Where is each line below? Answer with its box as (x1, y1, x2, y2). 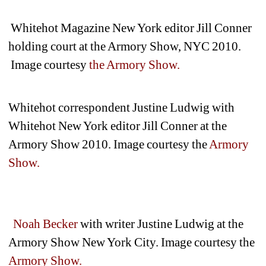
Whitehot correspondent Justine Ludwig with (8, 100, 235, 115)
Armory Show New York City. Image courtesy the (8, 235, 255, 249)
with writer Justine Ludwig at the (78, 216, 244, 231)
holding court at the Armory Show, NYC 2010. (8, 39, 242, 53)
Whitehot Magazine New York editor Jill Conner (8, 20, 252, 35)
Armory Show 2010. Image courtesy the (8, 137, 208, 151)
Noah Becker (13, 216, 78, 231)
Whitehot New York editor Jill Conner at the (8, 118, 227, 133)
